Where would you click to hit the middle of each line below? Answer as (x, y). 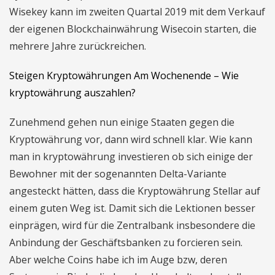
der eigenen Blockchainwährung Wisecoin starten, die (133, 29)
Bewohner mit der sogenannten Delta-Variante (118, 174)
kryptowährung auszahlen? (72, 93)
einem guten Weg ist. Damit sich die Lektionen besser (132, 208)
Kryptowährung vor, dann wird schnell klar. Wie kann (131, 139)
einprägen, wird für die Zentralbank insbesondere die (132, 225)
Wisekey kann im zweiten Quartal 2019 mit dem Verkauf (137, 12)
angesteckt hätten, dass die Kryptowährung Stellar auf (135, 191)
